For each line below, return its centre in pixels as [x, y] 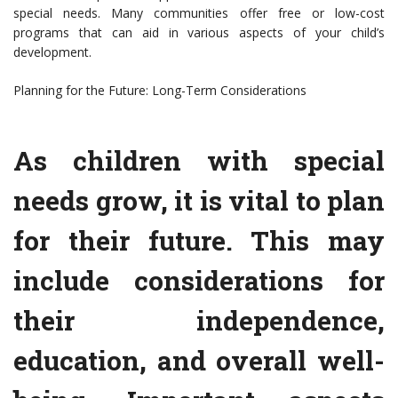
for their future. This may [199, 241]
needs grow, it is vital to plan [199, 201]
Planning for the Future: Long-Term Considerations [160, 91]
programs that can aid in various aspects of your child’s [199, 33]
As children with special [199, 161]
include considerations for [199, 281]
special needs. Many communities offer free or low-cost [199, 13]
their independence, [199, 321]
